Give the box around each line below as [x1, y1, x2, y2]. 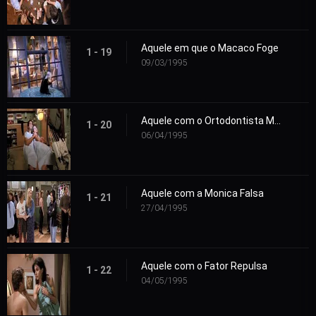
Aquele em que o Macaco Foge [141, 42, 279, 54]
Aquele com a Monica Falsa [141, 188, 264, 200]
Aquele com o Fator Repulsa [141, 260, 267, 272]
